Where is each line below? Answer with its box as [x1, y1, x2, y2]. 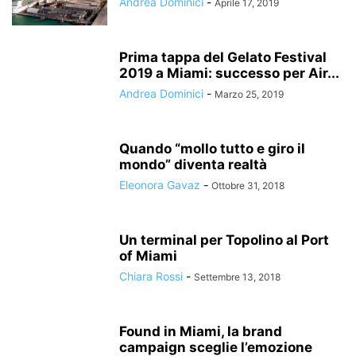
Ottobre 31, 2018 [211, 180, 284, 192]
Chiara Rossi [119, 269, 183, 283]
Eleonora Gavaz [119, 178, 200, 192]
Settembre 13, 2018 [194, 271, 281, 283]
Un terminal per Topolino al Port [119, 232, 329, 248]
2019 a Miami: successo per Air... [119, 65, 339, 81]
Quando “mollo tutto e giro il [119, 141, 305, 157]
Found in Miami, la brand [119, 323, 282, 339]
